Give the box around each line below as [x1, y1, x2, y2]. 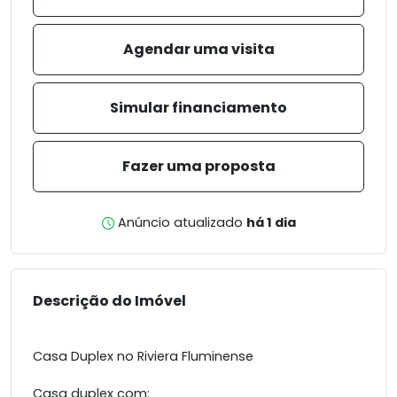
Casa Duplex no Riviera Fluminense [33, 347, 253, 366]
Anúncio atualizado [117, 214, 243, 232]
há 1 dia [245, 214, 296, 232]
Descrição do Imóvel [33, 291, 186, 312]
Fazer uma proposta [121, 156, 276, 177]
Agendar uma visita [122, 39, 275, 60]
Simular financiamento [110, 97, 287, 119]
